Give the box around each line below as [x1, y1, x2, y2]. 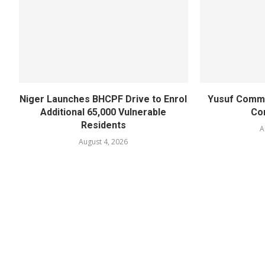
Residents [80, 119, 126, 131]
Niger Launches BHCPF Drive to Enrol [20, 93, 188, 105]
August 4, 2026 [79, 136, 128, 147]
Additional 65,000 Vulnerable [40, 106, 167, 118]
